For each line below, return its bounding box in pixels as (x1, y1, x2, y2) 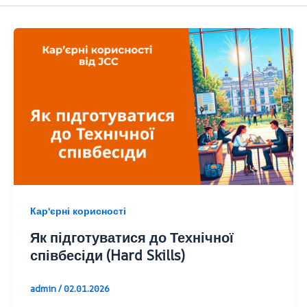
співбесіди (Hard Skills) (29, 246, 188, 265)
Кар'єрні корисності (29, 204, 126, 218)
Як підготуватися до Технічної (29, 228, 234, 247)
